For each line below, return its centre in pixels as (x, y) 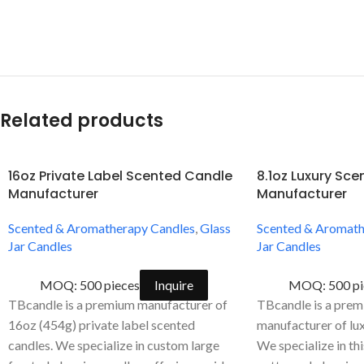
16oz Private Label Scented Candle (120, 175)
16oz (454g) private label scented (102, 324)
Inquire (174, 284)
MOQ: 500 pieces (90, 284)
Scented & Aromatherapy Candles (102, 227)
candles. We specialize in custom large (114, 344)
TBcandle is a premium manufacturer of (118, 304)
